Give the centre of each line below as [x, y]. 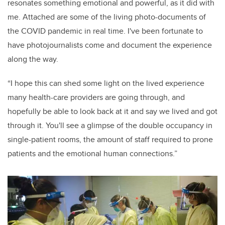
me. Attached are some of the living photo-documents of [107, 17]
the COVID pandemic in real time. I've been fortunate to [105, 31]
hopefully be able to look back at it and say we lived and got [113, 111]
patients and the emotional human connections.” [93, 153]
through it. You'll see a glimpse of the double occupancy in [110, 125]
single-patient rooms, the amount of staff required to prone [110, 139]
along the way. [35, 59]
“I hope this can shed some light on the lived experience [106, 83]
